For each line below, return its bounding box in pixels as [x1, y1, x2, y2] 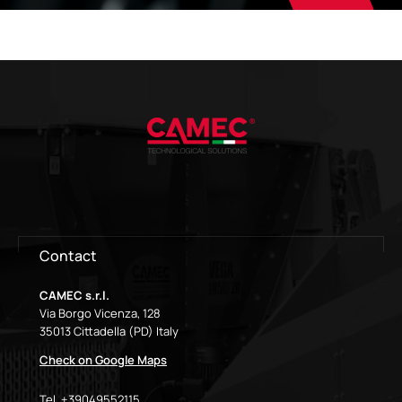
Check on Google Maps [39, 351, 167, 368]
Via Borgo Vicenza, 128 [39, 304, 161, 321]
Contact [39, 245, 97, 266]
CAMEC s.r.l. [39, 286, 109, 303]
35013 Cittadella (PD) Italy [39, 322, 179, 339]
